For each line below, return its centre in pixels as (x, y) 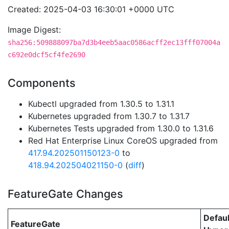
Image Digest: (34, 30)
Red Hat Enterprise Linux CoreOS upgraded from (123, 141)
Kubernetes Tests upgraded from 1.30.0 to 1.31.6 (121, 128)
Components (42, 83)
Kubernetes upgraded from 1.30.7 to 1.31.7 (109, 116)
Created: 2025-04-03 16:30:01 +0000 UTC (91, 9)
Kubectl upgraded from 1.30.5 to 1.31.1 (101, 104)
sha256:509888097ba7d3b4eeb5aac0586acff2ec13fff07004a (114, 42)
